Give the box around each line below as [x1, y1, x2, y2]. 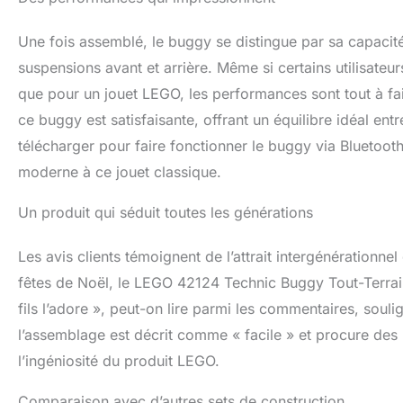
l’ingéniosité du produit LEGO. [18, 352, 219, 371]
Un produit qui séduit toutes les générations [18, 203, 313, 222]
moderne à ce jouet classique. [18, 163, 221, 182]
